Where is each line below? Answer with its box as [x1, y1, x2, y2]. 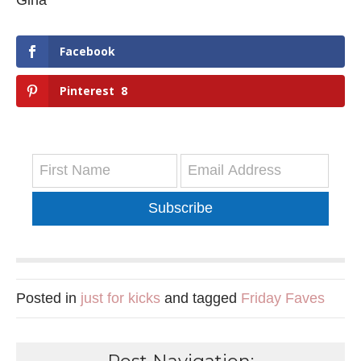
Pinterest [60, 82, 114, 98]
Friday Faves [241, 290, 325, 307]
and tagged [160, 290, 241, 307]
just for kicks [81, 290, 160, 307]
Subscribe [148, 200, 213, 217]
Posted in [16, 290, 81, 307]
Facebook [60, 44, 115, 60]
